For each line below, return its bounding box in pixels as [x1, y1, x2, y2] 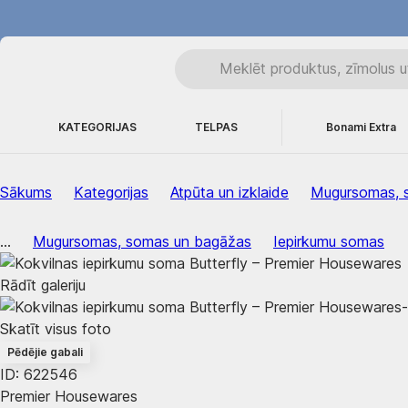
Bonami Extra [326, 120, 396, 134]
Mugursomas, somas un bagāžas [33, 232, 251, 250]
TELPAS [195, 120, 238, 134]
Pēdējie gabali [7, 345, 83, 359]
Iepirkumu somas [273, 232, 384, 250]
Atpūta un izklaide [170, 183, 289, 201]
